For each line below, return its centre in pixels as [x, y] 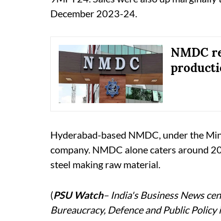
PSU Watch [78, 195]
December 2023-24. [94, 13]
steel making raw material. [105, 165]
